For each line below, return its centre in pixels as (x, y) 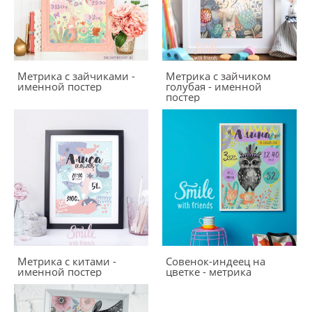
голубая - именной (214, 86)
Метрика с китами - (67, 261)
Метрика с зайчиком (218, 76)
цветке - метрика (209, 272)
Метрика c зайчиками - (76, 76)
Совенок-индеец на (216, 261)
